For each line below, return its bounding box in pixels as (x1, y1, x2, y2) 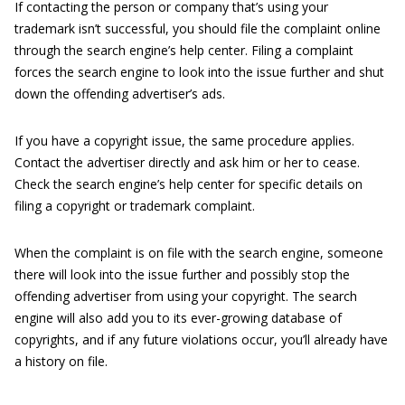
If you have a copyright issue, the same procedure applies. (14, 132, 354, 149)
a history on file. (14, 353, 108, 370)
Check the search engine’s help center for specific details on (14, 175, 363, 193)
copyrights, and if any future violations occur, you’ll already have (14, 331, 388, 348)
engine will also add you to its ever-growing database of (14, 309, 342, 326)
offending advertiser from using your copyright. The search (14, 287, 357, 305)
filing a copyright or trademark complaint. (14, 197, 255, 214)
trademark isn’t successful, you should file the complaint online (14, 20, 381, 37)
